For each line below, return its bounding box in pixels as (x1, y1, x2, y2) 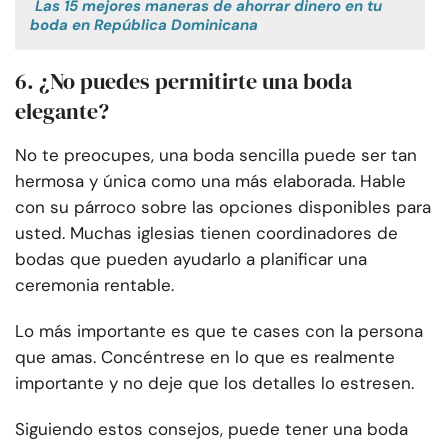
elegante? (15, 96, 109, 127)
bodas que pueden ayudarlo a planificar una (15, 248, 367, 271)
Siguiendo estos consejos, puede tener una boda (15, 418, 408, 441)
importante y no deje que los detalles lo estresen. (15, 372, 414, 395)
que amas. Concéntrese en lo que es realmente (15, 346, 395, 369)
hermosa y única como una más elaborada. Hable (15, 170, 406, 193)
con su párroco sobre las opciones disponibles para (15, 196, 431, 219)
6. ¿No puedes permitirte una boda (15, 66, 352, 97)
